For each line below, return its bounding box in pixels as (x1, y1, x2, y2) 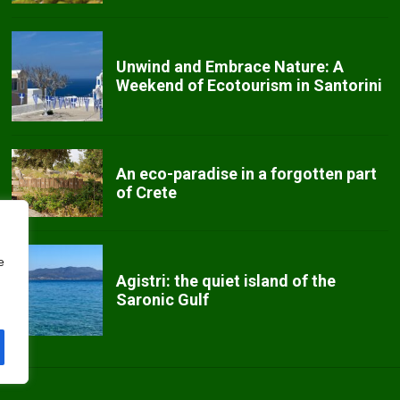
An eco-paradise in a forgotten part (115, 164, 377, 184)
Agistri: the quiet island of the (115, 271, 336, 291)
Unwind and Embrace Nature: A (115, 57, 344, 77)
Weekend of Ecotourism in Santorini (115, 76, 382, 96)
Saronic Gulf (115, 290, 209, 310)
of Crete (115, 183, 177, 203)
